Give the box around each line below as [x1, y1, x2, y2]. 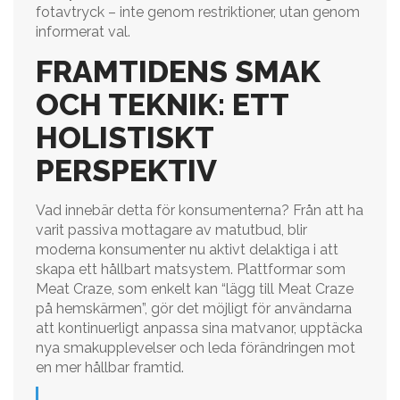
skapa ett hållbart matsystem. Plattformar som [36, 261, 346, 278]
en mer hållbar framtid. [36, 359, 184, 376]
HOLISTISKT [36, 120, 213, 155]
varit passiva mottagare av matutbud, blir [36, 221, 307, 238]
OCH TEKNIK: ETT [36, 87, 288, 122]
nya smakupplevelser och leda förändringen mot [36, 339, 355, 356]
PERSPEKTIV [36, 153, 217, 188]
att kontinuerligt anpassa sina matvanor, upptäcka [36, 320, 362, 337]
